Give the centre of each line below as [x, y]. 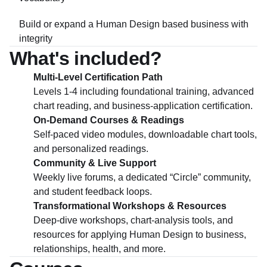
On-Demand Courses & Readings [109, 120]
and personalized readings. [91, 149]
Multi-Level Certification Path [98, 77]
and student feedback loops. [93, 192]
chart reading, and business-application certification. [143, 106]
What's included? [86, 58]
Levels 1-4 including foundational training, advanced [144, 91]
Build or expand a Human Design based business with [134, 24]
